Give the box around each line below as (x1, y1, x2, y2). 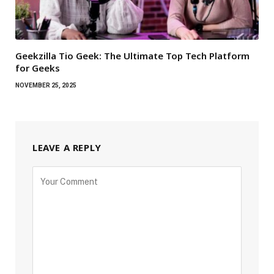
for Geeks (15, 62, 60, 75)
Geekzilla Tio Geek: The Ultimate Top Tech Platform (15, 50, 250, 62)
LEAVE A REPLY (32, 141, 102, 154)
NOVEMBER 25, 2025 (15, 82, 76, 89)
